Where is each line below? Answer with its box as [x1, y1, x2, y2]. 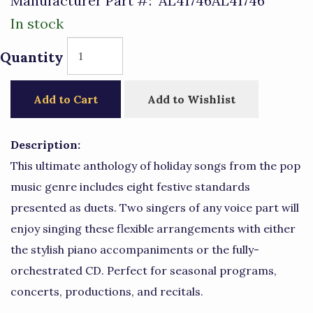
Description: [10, 138, 80, 152]
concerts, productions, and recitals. [10, 284, 203, 298]
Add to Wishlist [147, 92, 235, 106]
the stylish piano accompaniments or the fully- [10, 242, 259, 256]
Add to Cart [34, 92, 98, 106]
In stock [10, 15, 64, 32]
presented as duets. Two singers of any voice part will [10, 201, 299, 214]
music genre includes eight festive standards [10, 180, 250, 194]
